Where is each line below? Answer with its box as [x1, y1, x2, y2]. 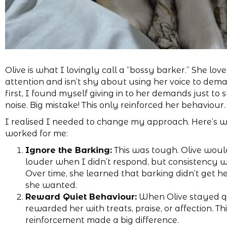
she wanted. [25, 180, 77, 190]
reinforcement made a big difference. [25, 215, 179, 225]
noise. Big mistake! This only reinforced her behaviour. [5, 100, 225, 110]
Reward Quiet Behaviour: [25, 192, 137, 202]
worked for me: [5, 128, 68, 138]
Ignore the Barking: [25, 145, 112, 155]
